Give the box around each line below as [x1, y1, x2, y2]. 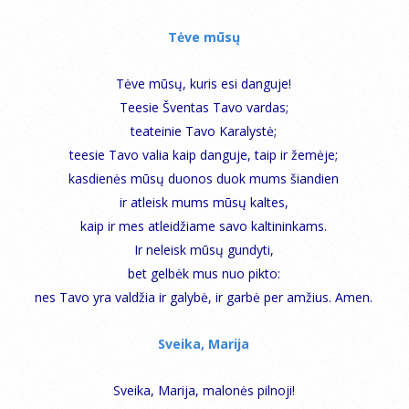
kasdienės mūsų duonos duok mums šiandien [68, 169, 339, 187]
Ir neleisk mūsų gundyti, [133, 240, 274, 258]
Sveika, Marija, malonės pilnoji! [112, 381, 295, 399]
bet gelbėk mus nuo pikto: [127, 264, 280, 282]
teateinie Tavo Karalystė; [131, 121, 277, 140]
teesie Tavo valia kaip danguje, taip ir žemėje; [69, 145, 338, 163]
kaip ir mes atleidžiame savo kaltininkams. [80, 216, 327, 235]
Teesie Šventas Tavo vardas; [119, 98, 288, 116]
